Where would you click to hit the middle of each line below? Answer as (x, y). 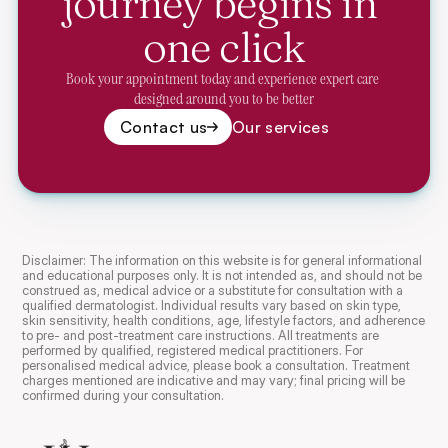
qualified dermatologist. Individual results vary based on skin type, (212, 305)
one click (224, 47)
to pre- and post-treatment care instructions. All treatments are (201, 335)
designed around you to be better (224, 98)
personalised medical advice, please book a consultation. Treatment (216, 365)
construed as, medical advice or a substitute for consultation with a (213, 290)
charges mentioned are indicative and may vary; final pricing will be (214, 380)
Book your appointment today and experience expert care (222, 78)
